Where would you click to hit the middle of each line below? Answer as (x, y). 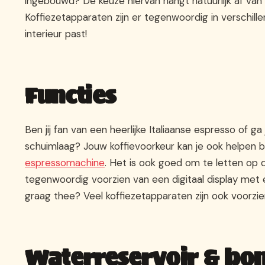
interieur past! (56, 33)
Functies (71, 95)
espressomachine (65, 162)
